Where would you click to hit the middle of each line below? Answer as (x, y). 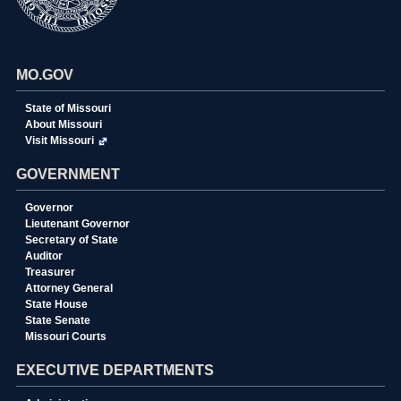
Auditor (43, 256)
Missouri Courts (65, 337)
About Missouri (63, 124)
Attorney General (68, 288)
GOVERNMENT (68, 174)
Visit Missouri (59, 141)
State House (56, 304)
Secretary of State (71, 240)
